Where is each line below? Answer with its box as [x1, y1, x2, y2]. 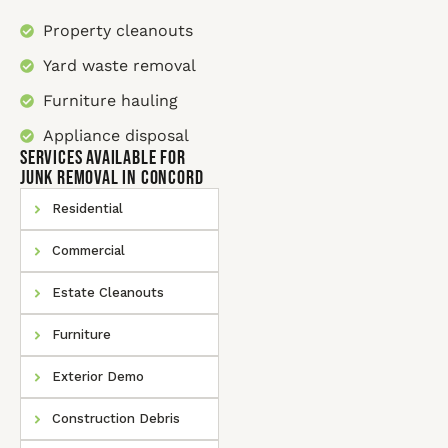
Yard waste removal [42, 56, 196, 75]
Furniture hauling [42, 91, 178, 110]
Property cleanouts [42, 21, 193, 40]
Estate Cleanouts [52, 285, 165, 300]
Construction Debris [52, 411, 181, 426]
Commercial [52, 243, 126, 258]
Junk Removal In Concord [20, 166, 204, 190]
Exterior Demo [52, 369, 145, 384]
